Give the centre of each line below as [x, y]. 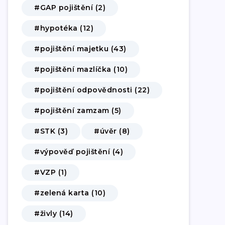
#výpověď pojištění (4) [79, 151]
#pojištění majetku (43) [80, 48]
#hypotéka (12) [64, 28]
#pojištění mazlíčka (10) [81, 69]
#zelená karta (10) [70, 193]
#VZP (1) [50, 172]
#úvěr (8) [112, 131]
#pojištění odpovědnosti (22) [92, 90]
